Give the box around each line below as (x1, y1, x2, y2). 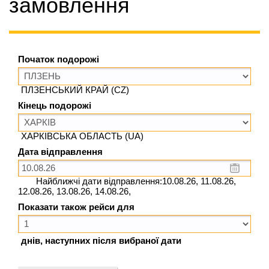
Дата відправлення (18, 147, 103, 157)
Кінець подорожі (18, 100, 91, 110)
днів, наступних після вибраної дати (21, 236, 181, 246)
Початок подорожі (18, 54, 99, 64)
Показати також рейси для (18, 202, 134, 213)
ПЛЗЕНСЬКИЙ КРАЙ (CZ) (21, 85, 129, 95)
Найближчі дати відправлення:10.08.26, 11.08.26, (34, 176, 236, 186)
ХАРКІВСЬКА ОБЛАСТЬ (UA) (21, 131, 144, 141)
